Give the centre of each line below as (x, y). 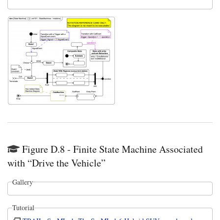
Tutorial (23, 208)
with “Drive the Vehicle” (56, 163)
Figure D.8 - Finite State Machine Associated (112, 149)
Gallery (22, 182)
